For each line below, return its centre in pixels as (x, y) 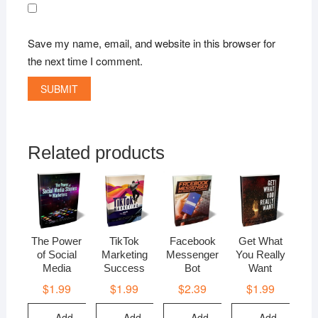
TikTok (125, 241)
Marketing (124, 255)
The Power (57, 241)
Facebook (192, 241)
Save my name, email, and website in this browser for (151, 43)
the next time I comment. (85, 60)
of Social (56, 255)
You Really (260, 255)
